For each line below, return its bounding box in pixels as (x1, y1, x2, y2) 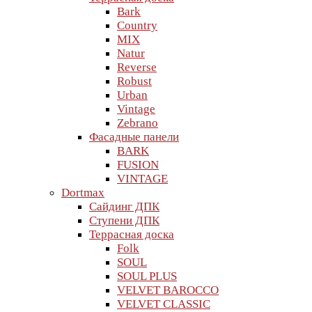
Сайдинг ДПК (89, 200, 159, 213)
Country (117, 19, 157, 32)
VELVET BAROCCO (117, 283, 219, 297)
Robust (117, 75, 152, 88)
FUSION (117, 158, 159, 171)
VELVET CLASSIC (117, 297, 210, 311)
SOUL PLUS (117, 270, 177, 283)
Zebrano (117, 116, 158, 130)
